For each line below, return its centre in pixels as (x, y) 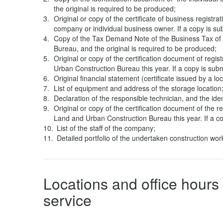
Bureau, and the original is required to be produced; (135, 48)
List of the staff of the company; (106, 128)
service (67, 200)
